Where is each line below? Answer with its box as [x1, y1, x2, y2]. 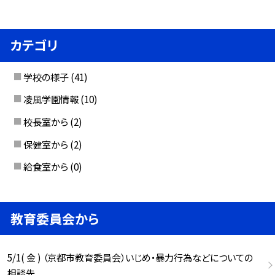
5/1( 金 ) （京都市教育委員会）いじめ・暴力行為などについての [7, 250, 253, 264]
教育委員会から [10, 209, 99, 228]
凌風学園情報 [23, 92, 79, 106]
